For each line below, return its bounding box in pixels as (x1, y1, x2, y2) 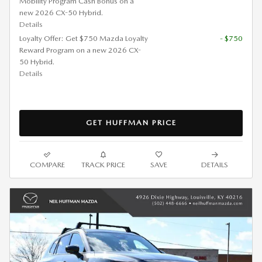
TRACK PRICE (81, 160, 125, 169)
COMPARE (29, 160, 65, 169)
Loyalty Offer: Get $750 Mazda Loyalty (19, 34, 148, 43)
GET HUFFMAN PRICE (85, 118, 177, 127)
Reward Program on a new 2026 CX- (19, 46, 141, 55)
